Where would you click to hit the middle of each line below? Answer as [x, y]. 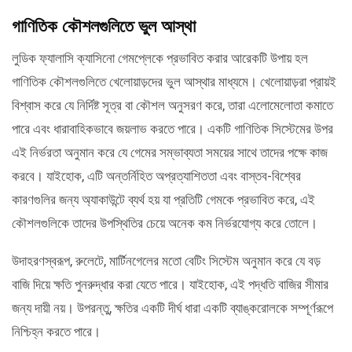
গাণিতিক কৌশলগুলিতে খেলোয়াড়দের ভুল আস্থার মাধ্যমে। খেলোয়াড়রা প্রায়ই [174, 81]
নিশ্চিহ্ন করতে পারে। [56, 331]
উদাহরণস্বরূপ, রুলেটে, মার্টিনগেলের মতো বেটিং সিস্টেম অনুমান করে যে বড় [166, 260]
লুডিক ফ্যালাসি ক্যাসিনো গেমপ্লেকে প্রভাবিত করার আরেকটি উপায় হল [160, 58]
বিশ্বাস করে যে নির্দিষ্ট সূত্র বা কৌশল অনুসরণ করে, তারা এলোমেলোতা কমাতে [172, 105]
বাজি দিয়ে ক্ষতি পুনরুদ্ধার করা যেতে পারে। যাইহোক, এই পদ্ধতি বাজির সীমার [170, 284]
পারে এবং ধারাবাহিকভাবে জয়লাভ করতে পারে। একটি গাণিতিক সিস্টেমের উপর [172, 128]
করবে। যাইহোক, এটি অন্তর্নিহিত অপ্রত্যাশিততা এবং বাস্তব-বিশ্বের [156, 176]
